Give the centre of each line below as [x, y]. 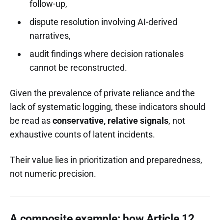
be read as [31, 120]
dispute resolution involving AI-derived [103, 22]
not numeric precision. [53, 173]
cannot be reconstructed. [78, 67]
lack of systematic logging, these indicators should [108, 107]
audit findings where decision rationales [106, 54]
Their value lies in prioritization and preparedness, [106, 160]
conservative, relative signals [110, 120]
